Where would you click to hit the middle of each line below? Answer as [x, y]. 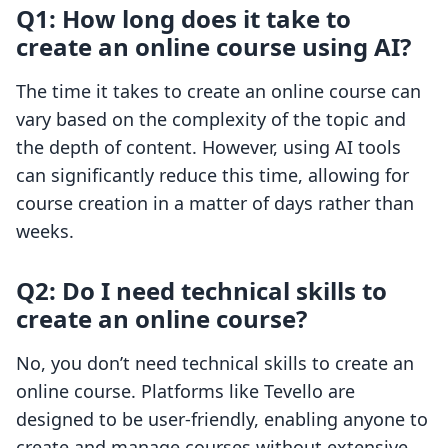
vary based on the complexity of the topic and [211, 119]
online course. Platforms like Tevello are [185, 391]
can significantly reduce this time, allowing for [212, 175]
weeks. [45, 231]
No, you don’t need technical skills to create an [215, 363]
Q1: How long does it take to [183, 19]
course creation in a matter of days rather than [215, 203]
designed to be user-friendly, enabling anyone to [222, 419]
